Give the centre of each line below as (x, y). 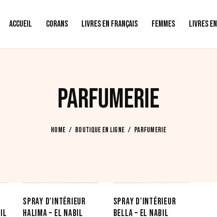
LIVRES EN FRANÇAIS (110, 24)
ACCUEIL (20, 24)
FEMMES (163, 24)
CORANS (57, 24)
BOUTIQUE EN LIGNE (100, 130)
